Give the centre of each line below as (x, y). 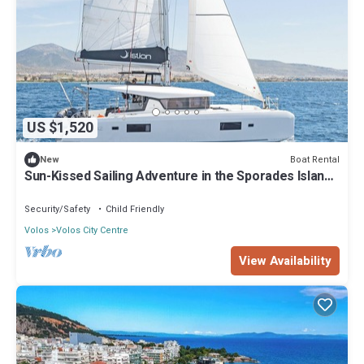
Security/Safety (57, 210)
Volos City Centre (92, 231)
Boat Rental (315, 159)
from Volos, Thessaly (88, 191)
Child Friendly (135, 210)
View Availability (285, 261)
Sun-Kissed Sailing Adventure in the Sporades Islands (182, 177)
